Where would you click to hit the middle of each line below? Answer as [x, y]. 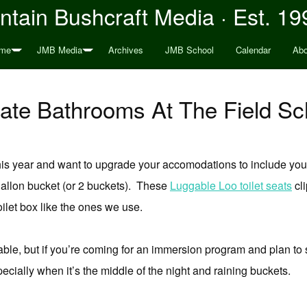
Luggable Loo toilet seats [231, 185]
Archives [125, 50]
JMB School [189, 50]
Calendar [253, 50]
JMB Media [59, 50]
